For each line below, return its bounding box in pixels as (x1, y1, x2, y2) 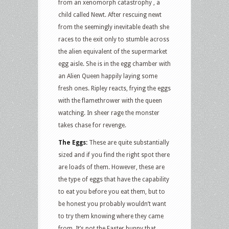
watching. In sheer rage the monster (58, 109, 159, 117)
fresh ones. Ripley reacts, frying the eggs (58, 85, 171, 93)
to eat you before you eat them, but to (58, 188, 165, 196)
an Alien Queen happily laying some (58, 73, 157, 80)
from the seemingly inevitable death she (58, 24, 169, 31)
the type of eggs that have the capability (58, 176, 169, 184)
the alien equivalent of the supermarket (58, 48, 167, 56)
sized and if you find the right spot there (58, 151, 170, 159)
